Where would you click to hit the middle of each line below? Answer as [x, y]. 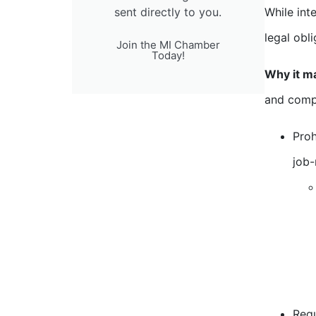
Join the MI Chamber [168, 45]
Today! [168, 56]
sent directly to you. [168, 12]
